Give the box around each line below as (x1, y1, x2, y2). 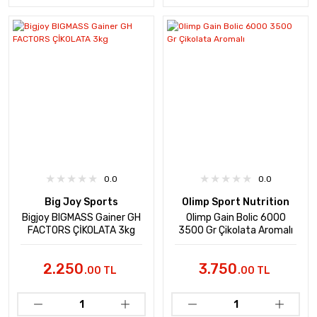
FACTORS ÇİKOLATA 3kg (28, 224, 135, 236)
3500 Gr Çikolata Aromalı (178, 224, 293, 236)
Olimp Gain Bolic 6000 (185, 212, 286, 224)
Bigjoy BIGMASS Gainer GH (22, 212, 141, 224)
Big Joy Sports (45, 196, 118, 208)
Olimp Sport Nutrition (182, 196, 289, 208)
